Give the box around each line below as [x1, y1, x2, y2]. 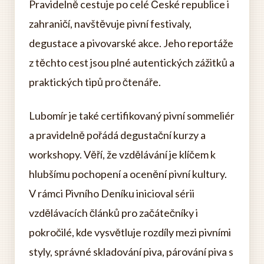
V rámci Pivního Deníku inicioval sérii [29, 187, 194, 200]
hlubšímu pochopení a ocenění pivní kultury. [29, 167, 227, 181]
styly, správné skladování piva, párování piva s [29, 245, 233, 259]
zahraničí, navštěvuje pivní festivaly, [29, 17, 192, 31]
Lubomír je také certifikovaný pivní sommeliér [29, 109, 235, 123]
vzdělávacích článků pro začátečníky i [29, 206, 198, 220]
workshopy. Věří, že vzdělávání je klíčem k [29, 148, 216, 161]
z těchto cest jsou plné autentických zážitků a [29, 56, 235, 70]
